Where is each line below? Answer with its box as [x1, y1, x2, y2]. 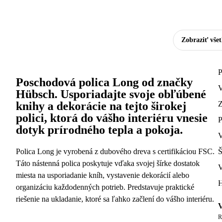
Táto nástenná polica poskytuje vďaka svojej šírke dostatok [16, 159, 200, 168]
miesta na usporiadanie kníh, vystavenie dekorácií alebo [16, 171, 189, 180]
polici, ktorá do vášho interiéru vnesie [16, 111, 208, 125]
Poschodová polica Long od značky [16, 76, 193, 89]
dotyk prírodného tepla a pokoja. [16, 123, 183, 137]
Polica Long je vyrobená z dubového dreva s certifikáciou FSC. [16, 147, 215, 156]
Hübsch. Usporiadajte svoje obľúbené [16, 88, 206, 101]
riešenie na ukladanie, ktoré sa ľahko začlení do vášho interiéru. [16, 195, 214, 204]
